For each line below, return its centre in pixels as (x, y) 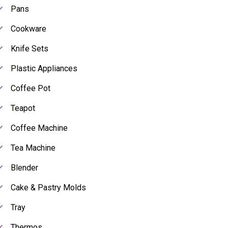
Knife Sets (30, 49)
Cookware (28, 29)
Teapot (23, 108)
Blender (24, 168)
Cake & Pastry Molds (48, 188)
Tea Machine (33, 148)
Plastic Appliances (44, 69)
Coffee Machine (39, 128)
